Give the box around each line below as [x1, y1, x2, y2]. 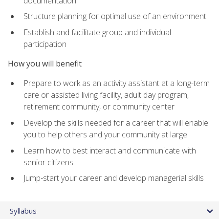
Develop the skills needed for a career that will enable [23, 117, 208, 129]
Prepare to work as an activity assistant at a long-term [23, 78, 210, 89]
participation [23, 38, 66, 49]
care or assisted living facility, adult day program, [23, 89, 189, 101]
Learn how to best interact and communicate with [23, 145, 196, 156]
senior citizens [23, 156, 73, 168]
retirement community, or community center [23, 101, 175, 112]
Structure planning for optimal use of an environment [23, 11, 206, 22]
